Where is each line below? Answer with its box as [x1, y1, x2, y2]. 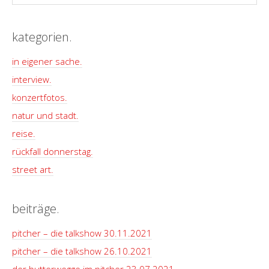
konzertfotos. [12, 91, 67, 103]
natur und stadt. [12, 109, 79, 121]
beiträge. [12, 201, 59, 217]
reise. [12, 127, 35, 139]
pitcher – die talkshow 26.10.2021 [12, 245, 152, 257]
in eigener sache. [12, 55, 82, 67]
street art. [12, 163, 53, 175]
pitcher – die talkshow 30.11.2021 [12, 227, 152, 239]
